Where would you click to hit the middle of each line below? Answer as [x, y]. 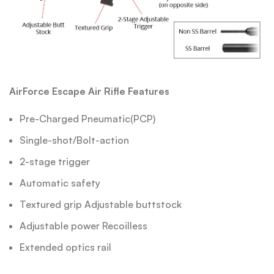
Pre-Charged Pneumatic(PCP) [88, 118]
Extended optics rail [66, 247]
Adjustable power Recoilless [84, 225]
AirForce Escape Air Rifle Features [90, 91]
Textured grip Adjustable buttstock [101, 204]
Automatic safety [60, 183]
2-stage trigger [55, 161]
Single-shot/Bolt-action [75, 140]
